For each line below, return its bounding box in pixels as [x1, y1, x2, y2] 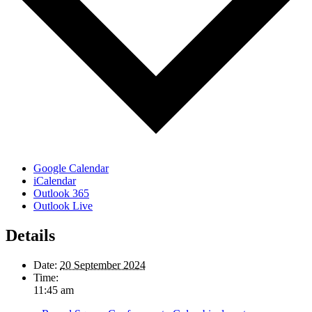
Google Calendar [33, 162, 109, 175]
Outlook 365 [33, 187, 89, 200]
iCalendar [33, 175, 76, 187]
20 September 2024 [60, 258, 146, 271]
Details [6, 226, 55, 245]
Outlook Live [33, 200, 93, 212]
